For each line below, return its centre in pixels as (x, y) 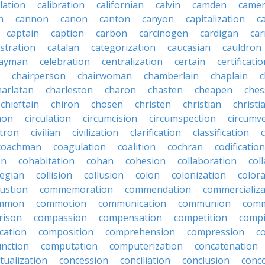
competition (201, 218)
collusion (104, 175)
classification (221, 132)
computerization (146, 246)
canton (115, 19)
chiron (65, 104)
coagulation (80, 147)
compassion (60, 218)
